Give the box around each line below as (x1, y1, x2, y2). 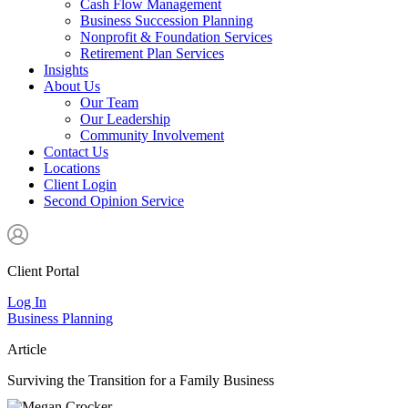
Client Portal (7, 263, 79, 279)
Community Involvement (80, 127, 224, 143)
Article (7, 342, 46, 357)
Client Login (44, 177, 117, 192)
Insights (44, 62, 88, 77)
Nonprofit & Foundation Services (80, 29, 272, 45)
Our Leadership (80, 111, 170, 127)
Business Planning (7, 311, 113, 326)
